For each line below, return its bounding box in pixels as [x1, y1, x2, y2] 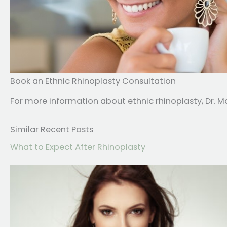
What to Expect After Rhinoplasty [10, 141, 145, 154]
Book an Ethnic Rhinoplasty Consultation [10, 75, 176, 87]
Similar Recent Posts [10, 124, 93, 136]
